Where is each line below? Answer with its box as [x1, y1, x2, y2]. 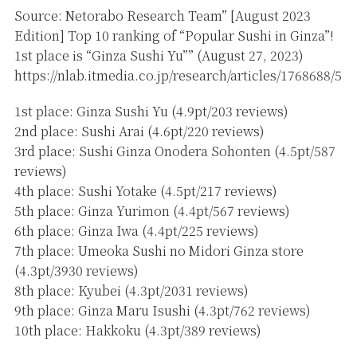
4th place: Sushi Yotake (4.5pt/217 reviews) [14, 182, 277, 201]
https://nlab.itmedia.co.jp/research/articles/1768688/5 [14, 66, 342, 85]
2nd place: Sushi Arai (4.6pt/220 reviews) [14, 122, 265, 141]
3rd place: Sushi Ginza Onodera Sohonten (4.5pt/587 [14, 142, 335, 161]
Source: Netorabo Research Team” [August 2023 [14, 6, 311, 25]
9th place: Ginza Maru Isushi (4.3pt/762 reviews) [14, 301, 311, 320]
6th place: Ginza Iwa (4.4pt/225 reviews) [14, 222, 259, 241]
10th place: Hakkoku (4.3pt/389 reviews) [14, 321, 261, 340]
